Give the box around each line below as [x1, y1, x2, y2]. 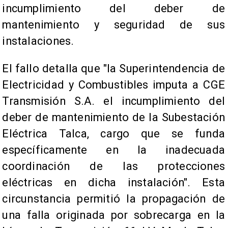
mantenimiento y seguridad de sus [2, 18, 225, 31]
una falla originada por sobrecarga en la [2, 208, 225, 221]
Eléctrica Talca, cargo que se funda [2, 127, 225, 140]
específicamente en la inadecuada [2, 143, 225, 156]
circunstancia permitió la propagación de [2, 192, 225, 205]
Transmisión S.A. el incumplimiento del [2, 94, 225, 107]
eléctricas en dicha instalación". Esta [2, 176, 225, 189]
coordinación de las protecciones [2, 159, 225, 173]
